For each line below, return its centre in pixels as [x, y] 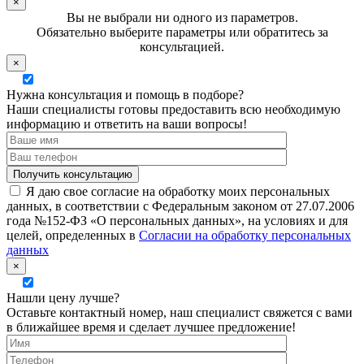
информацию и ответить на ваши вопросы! [127, 124]
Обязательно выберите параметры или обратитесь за [182, 32]
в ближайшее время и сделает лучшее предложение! [151, 327]
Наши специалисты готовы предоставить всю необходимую [173, 110]
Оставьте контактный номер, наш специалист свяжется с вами [180, 313]
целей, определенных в [73, 236]
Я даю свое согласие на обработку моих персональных [178, 192]
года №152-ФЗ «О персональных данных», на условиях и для [177, 221]
